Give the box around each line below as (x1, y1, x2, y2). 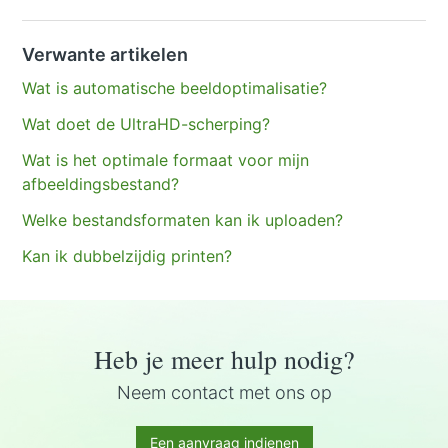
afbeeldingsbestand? (22, 174, 180, 195)
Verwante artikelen (22, 44, 189, 66)
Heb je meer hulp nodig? (93, 342, 355, 377)
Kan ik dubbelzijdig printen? (22, 246, 233, 267)
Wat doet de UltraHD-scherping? (22, 114, 271, 135)
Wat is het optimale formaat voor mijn (22, 150, 310, 171)
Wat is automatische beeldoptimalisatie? (22, 78, 328, 99)
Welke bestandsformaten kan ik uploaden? (22, 210, 344, 231)
